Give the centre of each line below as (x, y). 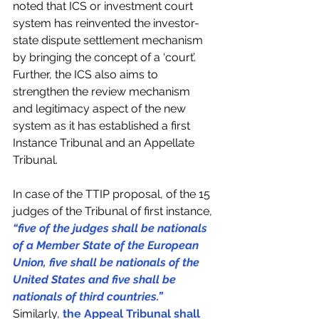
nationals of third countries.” (88, 297)
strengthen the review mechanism (103, 92)
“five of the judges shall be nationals (111, 229)
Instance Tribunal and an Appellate (105, 143)
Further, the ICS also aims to (87, 75)
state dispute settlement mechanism (109, 41)
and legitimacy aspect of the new (101, 109)
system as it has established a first (103, 126)
